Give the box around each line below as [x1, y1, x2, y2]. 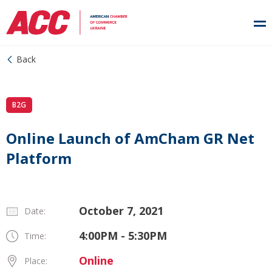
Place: [24, 255, 47, 267]
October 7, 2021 [79, 203, 163, 218]
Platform [6, 148, 72, 168]
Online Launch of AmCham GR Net [6, 128, 254, 148]
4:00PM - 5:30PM [79, 228, 167, 243]
